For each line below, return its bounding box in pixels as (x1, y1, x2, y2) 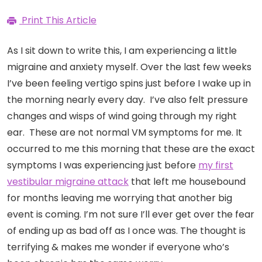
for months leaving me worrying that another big (7, 191, 232, 205)
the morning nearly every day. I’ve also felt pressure (7, 93, 248, 107)
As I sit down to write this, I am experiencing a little (7, 44, 237, 58)
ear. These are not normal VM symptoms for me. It (7, 126, 242, 140)
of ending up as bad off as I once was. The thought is (7, 224, 246, 238)
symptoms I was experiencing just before (7, 158, 198, 173)
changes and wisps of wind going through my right (7, 109, 237, 123)
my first (198, 158, 233, 173)
